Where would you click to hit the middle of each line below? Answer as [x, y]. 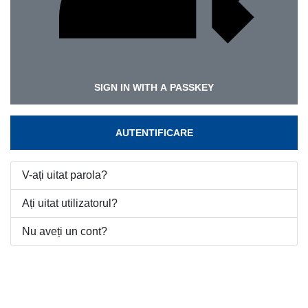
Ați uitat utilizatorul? [70, 203]
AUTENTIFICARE [154, 133]
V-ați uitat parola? [65, 175]
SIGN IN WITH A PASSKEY [154, 87]
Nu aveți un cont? [65, 231]
